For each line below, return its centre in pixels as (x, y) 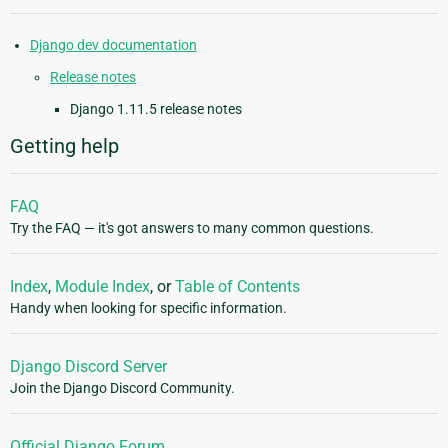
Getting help (64, 146)
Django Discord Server (88, 367)
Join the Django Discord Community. (122, 388)
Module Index (102, 287)
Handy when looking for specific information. (148, 308)
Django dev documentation (113, 45)
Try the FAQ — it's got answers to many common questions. (192, 228)
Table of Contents (237, 287)
